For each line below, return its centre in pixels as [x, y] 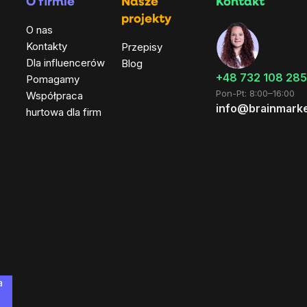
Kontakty [47, 47]
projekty [146, 20]
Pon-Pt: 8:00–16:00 [255, 93]
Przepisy [142, 47]
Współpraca [54, 96]
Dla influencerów [65, 63]
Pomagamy [53, 79]
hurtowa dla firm [64, 112]
